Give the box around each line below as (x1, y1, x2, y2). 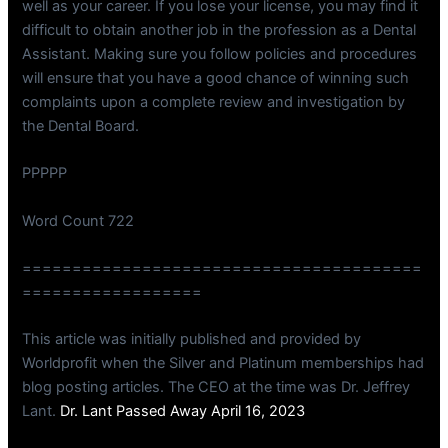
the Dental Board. (22, 116, 140, 135)
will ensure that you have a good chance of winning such (22, 68, 410, 87)
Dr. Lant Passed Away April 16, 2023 (60, 402, 306, 421)
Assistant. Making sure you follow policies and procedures (22, 44, 418, 63)
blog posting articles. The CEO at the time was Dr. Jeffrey (22, 378, 411, 397)
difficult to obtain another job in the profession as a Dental (22, 20, 417, 39)
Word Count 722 (22, 211, 135, 230)
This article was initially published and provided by (22, 330, 362, 349)
